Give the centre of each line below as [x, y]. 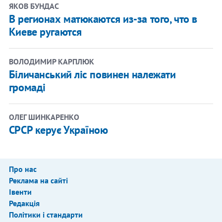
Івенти [20, 192]
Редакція [24, 203]
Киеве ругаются [45, 31]
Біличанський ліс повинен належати [92, 74]
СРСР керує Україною [58, 130]
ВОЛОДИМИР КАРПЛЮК [51, 61]
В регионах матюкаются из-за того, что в [103, 19]
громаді [27, 87]
